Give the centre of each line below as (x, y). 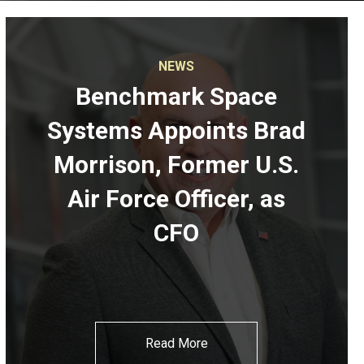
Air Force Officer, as (177, 199)
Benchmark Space (177, 97)
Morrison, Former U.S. (177, 165)
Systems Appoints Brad (177, 131)
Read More (176, 344)
